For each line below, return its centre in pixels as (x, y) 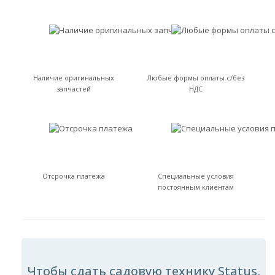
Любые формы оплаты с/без (196, 78)
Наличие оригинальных (73, 78)
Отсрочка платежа (73, 176)
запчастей (73, 89)
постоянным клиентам (196, 187)
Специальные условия (196, 176)
